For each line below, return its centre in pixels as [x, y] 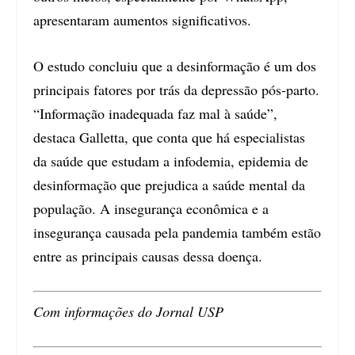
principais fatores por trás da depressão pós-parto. [177, 90]
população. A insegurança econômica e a [151, 209]
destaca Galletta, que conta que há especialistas [170, 137]
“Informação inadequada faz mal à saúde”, [156, 114]
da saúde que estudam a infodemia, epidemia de [171, 161]
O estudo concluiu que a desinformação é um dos [175, 66]
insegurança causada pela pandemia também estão [177, 233]
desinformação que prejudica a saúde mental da [170, 185]
